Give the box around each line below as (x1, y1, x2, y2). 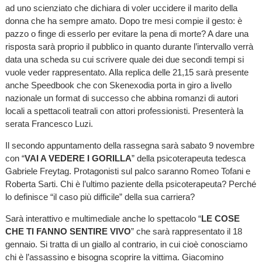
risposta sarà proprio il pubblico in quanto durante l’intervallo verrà (5, 41, 253, 51)
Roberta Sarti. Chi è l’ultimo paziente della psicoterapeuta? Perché (5, 179, 256, 189)
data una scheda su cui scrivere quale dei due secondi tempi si (5, 54, 244, 64)
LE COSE (201, 213, 240, 224)
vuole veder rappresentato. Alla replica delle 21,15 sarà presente (5, 67, 249, 77)
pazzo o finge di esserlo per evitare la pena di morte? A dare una (5, 28, 249, 39)
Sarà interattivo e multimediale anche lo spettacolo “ (5, 213, 201, 224)
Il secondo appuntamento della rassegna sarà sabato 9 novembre (5, 140, 254, 151)
